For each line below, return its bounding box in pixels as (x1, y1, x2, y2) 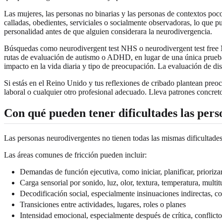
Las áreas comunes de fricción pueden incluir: (4, 150, 147, 159)
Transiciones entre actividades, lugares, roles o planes (20, 200, 186, 209)
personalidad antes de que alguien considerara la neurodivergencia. (4, 27, 212, 36)
